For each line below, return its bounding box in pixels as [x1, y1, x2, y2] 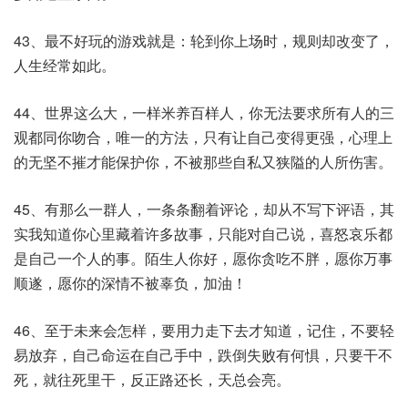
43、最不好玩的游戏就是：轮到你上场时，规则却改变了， [14, 30, 394, 51]
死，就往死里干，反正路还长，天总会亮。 [14, 369, 291, 390]
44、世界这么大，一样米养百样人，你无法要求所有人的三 [14, 102, 394, 123]
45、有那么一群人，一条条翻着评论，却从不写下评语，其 [14, 199, 394, 219]
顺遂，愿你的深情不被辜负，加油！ [14, 272, 247, 293]
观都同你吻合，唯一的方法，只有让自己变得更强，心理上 [14, 127, 393, 148]
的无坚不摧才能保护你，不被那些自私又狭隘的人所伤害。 [14, 151, 393, 172]
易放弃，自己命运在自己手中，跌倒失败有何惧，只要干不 [14, 344, 393, 365]
